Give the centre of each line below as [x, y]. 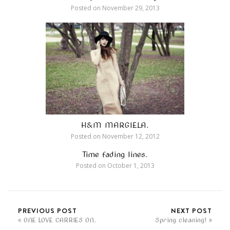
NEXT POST [191, 210]
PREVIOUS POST [47, 210]
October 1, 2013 [130, 165]
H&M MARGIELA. [115, 125]
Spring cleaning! [181, 220]
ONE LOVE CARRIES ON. [60, 220]
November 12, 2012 [130, 136]
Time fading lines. [115, 154]
